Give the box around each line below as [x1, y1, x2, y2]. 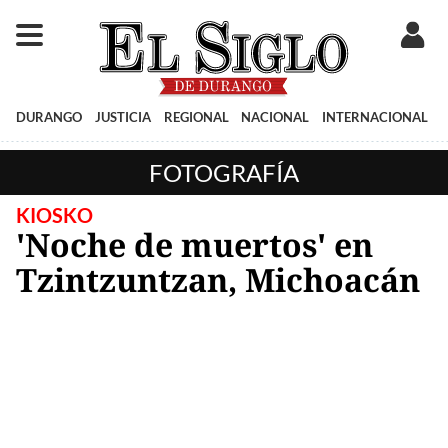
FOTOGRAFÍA [149, 157, 299, 187]
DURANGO [16, 108, 82, 125]
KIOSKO [16, 202, 93, 227]
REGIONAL [163, 108, 229, 125]
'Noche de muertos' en [16, 222, 373, 266]
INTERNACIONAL [322, 108, 429, 125]
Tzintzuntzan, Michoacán [16, 257, 420, 301]
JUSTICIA [94, 108, 151, 125]
